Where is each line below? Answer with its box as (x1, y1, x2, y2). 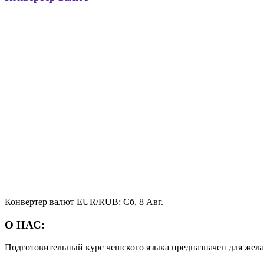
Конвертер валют (5, 196, 77, 207)
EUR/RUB (77, 196, 118, 207)
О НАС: (5, 218, 45, 231)
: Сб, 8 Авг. (118, 196, 163, 207)
